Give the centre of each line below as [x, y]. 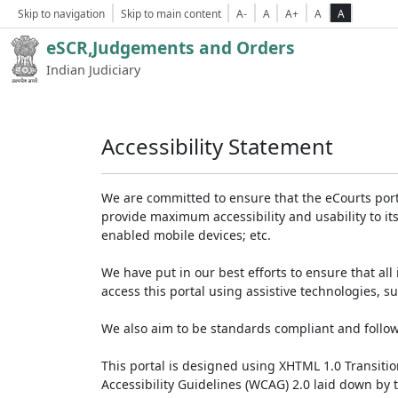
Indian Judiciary [93, 70]
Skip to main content [171, 13]
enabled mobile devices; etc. [186, 235]
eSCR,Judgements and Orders [171, 48]
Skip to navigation [61, 13]
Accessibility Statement [217, 146]
